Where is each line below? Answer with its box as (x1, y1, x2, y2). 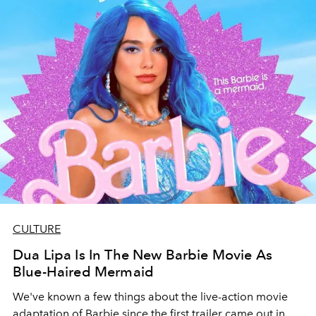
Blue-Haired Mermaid (13, 263, 154, 280)
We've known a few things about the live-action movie (13, 290, 288, 303)
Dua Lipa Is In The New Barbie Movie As (13, 246, 273, 263)
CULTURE (13, 222, 61, 236)
